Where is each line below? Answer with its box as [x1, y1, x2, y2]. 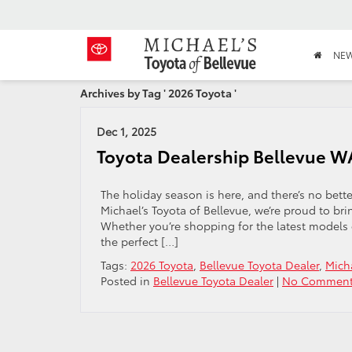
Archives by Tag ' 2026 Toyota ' [80, 85, 236, 101]
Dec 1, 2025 [97, 123, 156, 139]
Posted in [101, 273, 153, 288]
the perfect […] [101, 233, 178, 249]
